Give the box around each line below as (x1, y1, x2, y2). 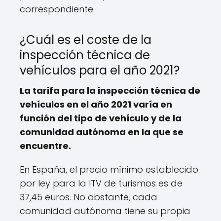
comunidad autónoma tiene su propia (20, 204, 190, 217)
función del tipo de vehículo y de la (20, 111, 182, 124)
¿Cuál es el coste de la (20, 31, 151, 48)
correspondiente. (20, 2, 95, 15)
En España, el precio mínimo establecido (20, 163, 198, 176)
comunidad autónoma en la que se (20, 125, 184, 138)
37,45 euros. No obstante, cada (20, 190, 157, 203)
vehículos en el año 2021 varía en (20, 98, 172, 110)
